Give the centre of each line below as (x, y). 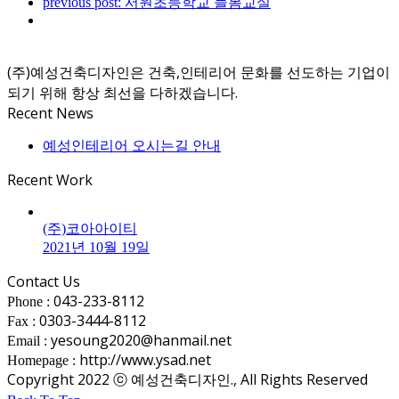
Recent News (50, 113)
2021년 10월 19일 (96, 247)
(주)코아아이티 (90, 228)
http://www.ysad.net (143, 359)
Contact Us (44, 281)
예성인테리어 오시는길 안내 (132, 145)
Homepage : (41, 360)
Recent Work (50, 179)
